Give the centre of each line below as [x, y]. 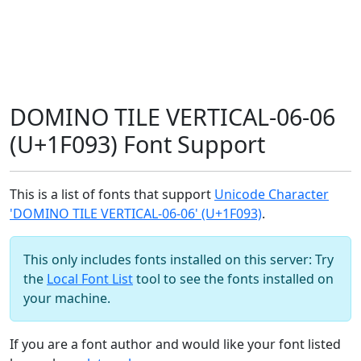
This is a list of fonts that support [112, 194]
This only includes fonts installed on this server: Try [178, 259]
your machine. [67, 298]
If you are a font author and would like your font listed [175, 344]
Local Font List [90, 279]
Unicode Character [272, 194]
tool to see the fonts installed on [233, 279]
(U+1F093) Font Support [137, 144]
